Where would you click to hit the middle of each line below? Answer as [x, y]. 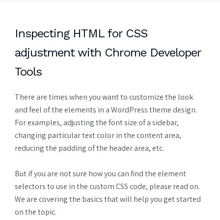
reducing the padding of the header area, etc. [89, 148]
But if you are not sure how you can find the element [100, 173]
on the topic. [36, 212]
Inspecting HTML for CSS [81, 33]
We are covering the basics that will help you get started [108, 199]
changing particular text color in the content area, [98, 135]
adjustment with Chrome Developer [108, 52]
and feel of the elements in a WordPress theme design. [106, 110]
